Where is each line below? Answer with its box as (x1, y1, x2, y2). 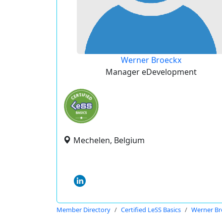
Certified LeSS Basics (121, 205, 181, 214)
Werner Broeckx (120, 55, 181, 65)
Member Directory (56, 205, 111, 214)
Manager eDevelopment (105, 66, 197, 77)
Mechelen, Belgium (73, 135, 145, 146)
